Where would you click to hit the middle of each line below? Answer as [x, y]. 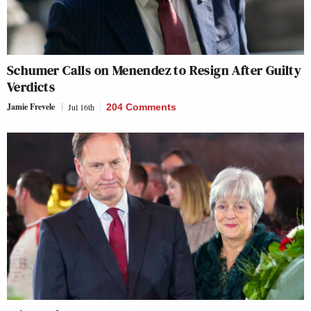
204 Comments [141, 107]
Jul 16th [81, 107]
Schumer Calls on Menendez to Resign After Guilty [154, 70]
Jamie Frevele [31, 107]
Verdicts [31, 87]
